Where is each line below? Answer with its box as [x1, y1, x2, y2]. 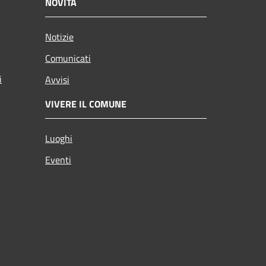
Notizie [45, 29, 74, 44]
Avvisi [45, 72, 69, 87]
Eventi [45, 152, 71, 167]
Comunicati [45, 50, 91, 65]
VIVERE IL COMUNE [45, 96, 126, 111]
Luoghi [45, 131, 72, 145]
